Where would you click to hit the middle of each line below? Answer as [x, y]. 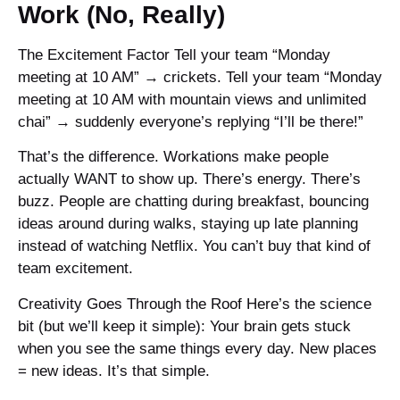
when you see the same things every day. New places [197, 348]
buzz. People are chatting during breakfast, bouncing [193, 202]
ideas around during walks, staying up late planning [188, 224]
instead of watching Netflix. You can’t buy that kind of [194, 246]
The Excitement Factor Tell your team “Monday [174, 55]
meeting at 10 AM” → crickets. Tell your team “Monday [200, 78]
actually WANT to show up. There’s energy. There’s [189, 179]
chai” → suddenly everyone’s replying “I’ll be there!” [191, 122]
